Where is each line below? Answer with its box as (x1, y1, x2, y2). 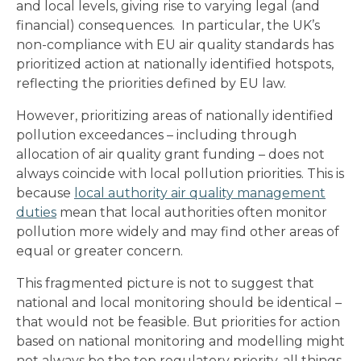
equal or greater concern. (16, 243, 183, 259)
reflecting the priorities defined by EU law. (16, 76, 286, 92)
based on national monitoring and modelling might (16, 334, 345, 350)
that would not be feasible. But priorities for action (16, 314, 340, 330)
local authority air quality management (74, 185, 326, 201)
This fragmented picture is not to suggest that (16, 276, 314, 292)
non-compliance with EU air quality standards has (16, 37, 334, 53)
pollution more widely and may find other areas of (16, 224, 339, 240)
